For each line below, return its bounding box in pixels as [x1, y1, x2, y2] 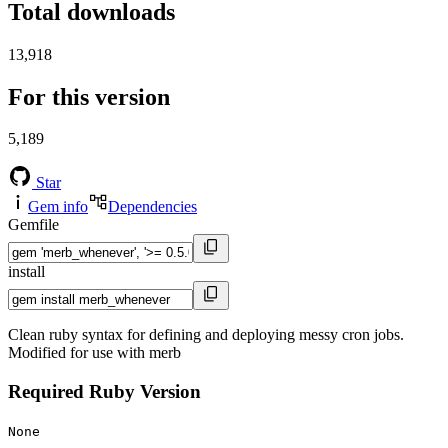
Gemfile [8, 216, 59, 234]
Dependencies [108, 198, 197, 216]
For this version [8, 83, 170, 110]
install [8, 263, 45, 281]
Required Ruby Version [8, 381, 201, 403]
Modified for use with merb [8, 344, 181, 362]
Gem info [28, 198, 88, 216]
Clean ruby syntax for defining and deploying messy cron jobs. [8, 326, 404, 344]
